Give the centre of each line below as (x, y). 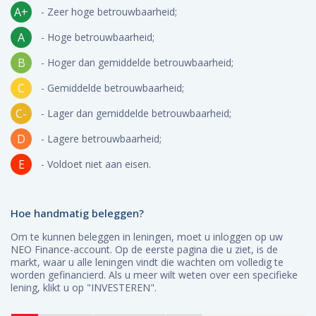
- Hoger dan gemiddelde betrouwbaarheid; (137, 62)
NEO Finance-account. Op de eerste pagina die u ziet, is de (144, 249)
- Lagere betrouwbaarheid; (101, 139)
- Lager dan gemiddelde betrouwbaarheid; (136, 113)
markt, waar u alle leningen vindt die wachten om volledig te (147, 262)
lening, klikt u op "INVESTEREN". (85, 287)
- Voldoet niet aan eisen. (96, 164)
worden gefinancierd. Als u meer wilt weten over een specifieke (154, 275)
